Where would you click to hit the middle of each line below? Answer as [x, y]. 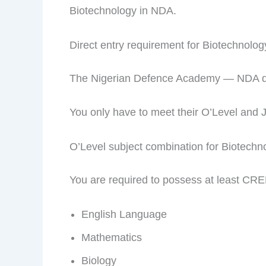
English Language [124, 214]
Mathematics [112, 237]
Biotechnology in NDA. [123, 10]
